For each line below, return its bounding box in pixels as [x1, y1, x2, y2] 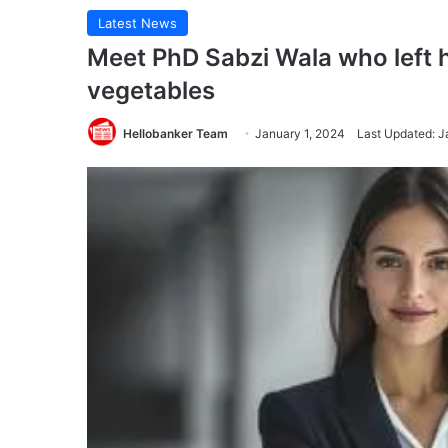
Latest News [98, 15, 177, 31]
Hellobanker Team [123, 126, 228, 141]
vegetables [87, 76, 215, 105]
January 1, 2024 [255, 126, 345, 141]
